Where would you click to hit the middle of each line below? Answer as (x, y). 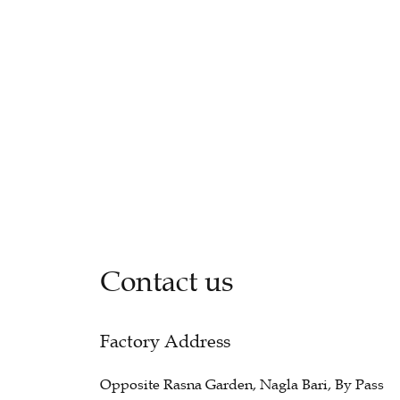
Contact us (167, 283)
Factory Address (165, 342)
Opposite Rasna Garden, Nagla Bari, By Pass (242, 384)
